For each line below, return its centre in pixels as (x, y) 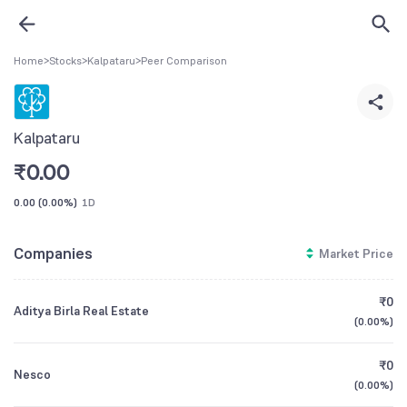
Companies (53, 253)
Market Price (356, 253)
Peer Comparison (184, 61)
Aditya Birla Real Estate (81, 311)
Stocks (65, 61)
